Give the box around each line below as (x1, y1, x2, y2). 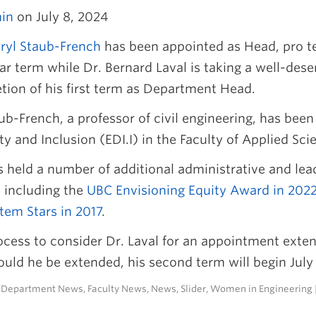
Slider (181, 284, 206, 294)
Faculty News (87, 284, 147, 294)
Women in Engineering (210, 284, 312, 294)
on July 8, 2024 (13, 9, 109, 24)
